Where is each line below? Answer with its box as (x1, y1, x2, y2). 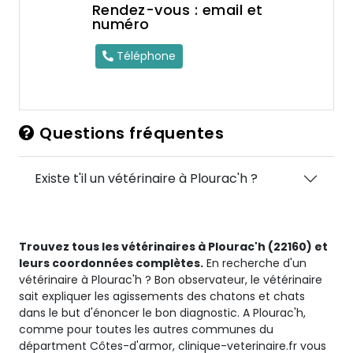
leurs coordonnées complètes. (19, 255, 203, 271)
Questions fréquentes (35, 122, 224, 144)
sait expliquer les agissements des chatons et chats (19, 288, 305, 304)
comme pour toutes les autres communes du (19, 321, 273, 337)
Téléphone (113, 48, 176, 64)
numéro (91, 14, 150, 34)
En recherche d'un (203, 255, 307, 271)
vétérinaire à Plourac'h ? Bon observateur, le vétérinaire (19, 272, 322, 288)
